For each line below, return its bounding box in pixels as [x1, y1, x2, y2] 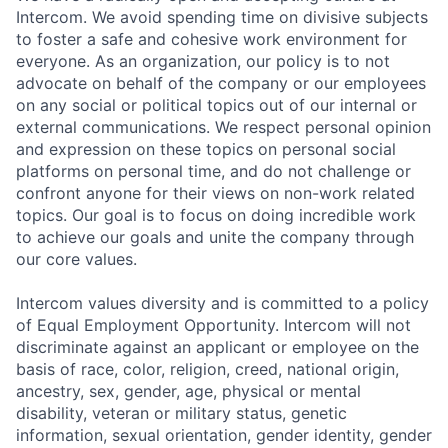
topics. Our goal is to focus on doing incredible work [16, 205, 416, 225]
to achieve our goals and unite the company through [16, 227, 414, 247]
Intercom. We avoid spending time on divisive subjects [16, 7, 428, 27]
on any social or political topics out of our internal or [16, 95, 417, 115]
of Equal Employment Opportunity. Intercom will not [16, 315, 411, 335]
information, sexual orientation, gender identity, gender [16, 425, 432, 445]
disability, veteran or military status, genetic [16, 403, 347, 423]
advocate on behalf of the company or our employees [16, 73, 426, 93]
